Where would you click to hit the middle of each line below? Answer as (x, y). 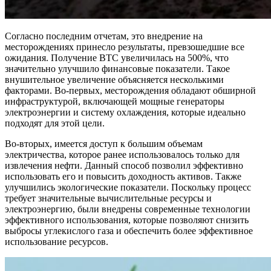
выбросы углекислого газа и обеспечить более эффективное (129, 230)
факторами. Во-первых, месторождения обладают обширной (130, 90)
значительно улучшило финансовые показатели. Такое (117, 68)
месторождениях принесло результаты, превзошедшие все (125, 47)
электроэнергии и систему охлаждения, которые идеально (125, 112)
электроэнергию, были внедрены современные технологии (128, 209)
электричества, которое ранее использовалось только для (122, 154)
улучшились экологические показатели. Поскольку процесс (128, 187)
